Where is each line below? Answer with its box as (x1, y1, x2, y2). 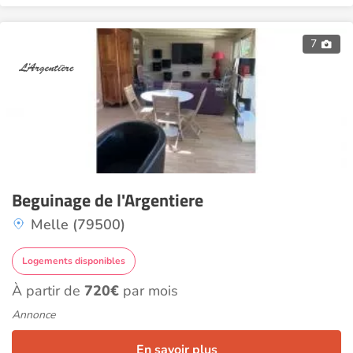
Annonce (12, 307, 55, 322)
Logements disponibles (22, 255, 125, 267)
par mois (119, 281, 178, 300)
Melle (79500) (31, 215, 125, 234)
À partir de (12, 281, 84, 300)
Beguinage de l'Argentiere (12, 187, 203, 214)
